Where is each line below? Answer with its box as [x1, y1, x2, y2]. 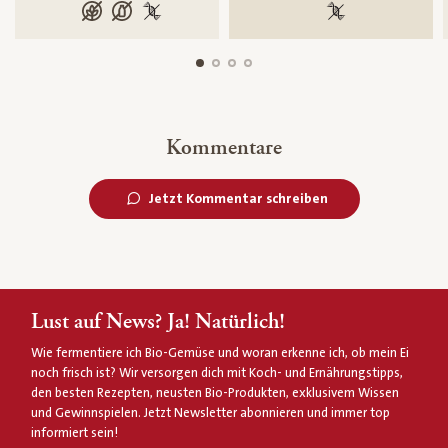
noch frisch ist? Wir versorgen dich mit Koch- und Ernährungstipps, [31, 366, 404, 381]
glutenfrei [81, 5, 153, 24]
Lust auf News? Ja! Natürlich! [31, 307, 286, 337]
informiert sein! [31, 426, 119, 441]
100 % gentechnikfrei [141, 5, 292, 24]
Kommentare [166, 133, 282, 163]
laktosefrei [111, 5, 188, 24]
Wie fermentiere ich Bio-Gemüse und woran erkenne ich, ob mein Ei [31, 346, 410, 361]
